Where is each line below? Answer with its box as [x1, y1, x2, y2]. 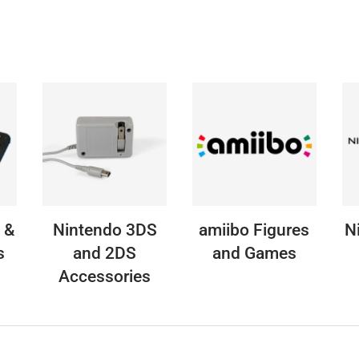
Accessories [58, 267, 151, 287]
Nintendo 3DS [52, 220, 157, 240]
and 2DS [73, 244, 137, 264]
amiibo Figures [199, 220, 310, 240]
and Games [212, 244, 296, 264]
